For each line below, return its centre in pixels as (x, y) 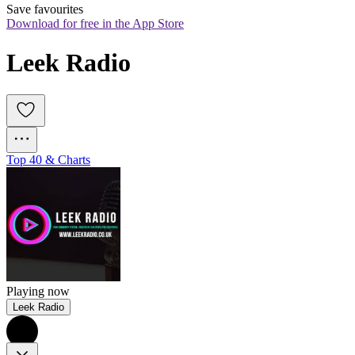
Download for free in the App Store (95, 24)
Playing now (38, 292)
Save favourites (45, 10)
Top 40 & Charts (48, 160)
